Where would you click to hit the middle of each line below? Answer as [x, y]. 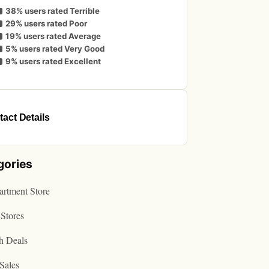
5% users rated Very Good [55, 49]
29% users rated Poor [46, 24]
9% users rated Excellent [53, 62]
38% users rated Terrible [52, 11]
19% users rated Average [53, 36]
